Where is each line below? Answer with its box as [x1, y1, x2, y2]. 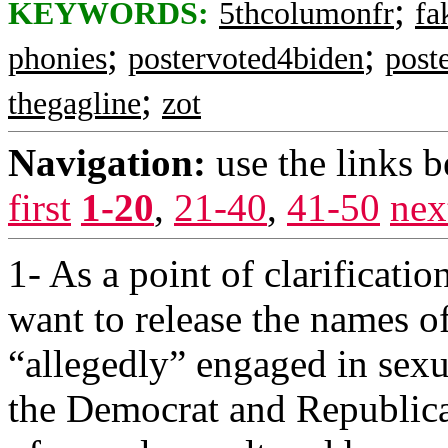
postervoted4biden [128, 41, 364, 76]
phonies [8, 41, 107, 76]
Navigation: [8, 141, 206, 184]
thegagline [8, 86, 141, 121]
